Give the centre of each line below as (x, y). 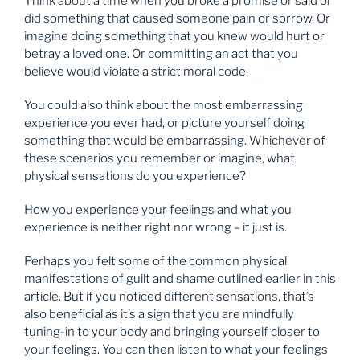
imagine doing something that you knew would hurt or (174, 36)
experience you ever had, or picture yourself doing (164, 123)
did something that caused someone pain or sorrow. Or (177, 18)
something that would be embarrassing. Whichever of (175, 140)
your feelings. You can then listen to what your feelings (176, 349)
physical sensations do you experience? (135, 176)
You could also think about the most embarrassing (164, 105)
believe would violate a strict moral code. (136, 71)
